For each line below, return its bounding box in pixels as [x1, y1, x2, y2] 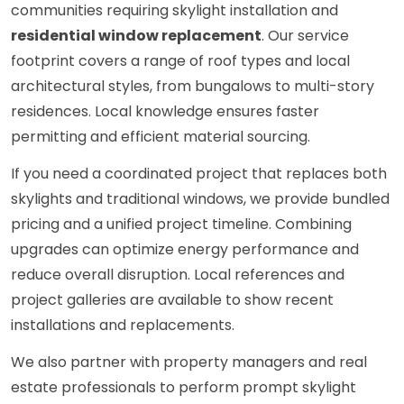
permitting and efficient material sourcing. [11, 126, 310, 148]
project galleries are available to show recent [11, 289, 334, 311]
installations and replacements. [11, 315, 234, 336]
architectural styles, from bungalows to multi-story [11, 76, 374, 97]
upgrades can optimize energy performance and [11, 239, 359, 261]
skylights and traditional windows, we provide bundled [11, 188, 390, 210]
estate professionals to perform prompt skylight [11, 377, 356, 399]
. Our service [262, 25, 349, 47]
